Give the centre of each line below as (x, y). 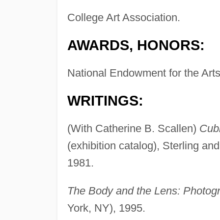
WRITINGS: (105, 101)
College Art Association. (124, 18)
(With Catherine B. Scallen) (133, 129)
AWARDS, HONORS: (136, 45)
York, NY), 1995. (106, 208)
